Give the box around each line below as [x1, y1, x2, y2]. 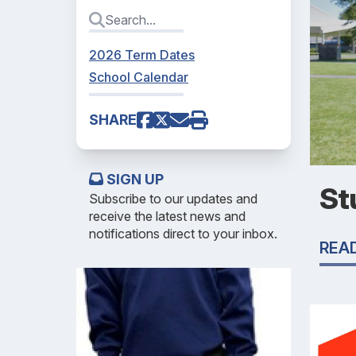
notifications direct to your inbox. [89, 226, 277, 242]
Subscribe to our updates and [89, 191, 257, 207]
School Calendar [89, 69, 188, 85]
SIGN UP [103, 171, 164, 188]
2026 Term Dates [89, 47, 195, 63]
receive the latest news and [89, 208, 246, 224]
